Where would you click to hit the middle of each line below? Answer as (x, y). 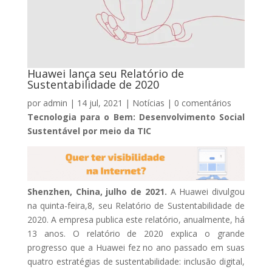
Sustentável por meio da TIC (89, 131)
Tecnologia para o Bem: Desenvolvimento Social (136, 117)
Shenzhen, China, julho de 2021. (99, 192)
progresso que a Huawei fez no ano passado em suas (136, 248)
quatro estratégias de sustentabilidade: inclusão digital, (136, 262)
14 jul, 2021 (100, 103)
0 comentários (202, 103)
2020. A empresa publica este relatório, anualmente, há (136, 220)
